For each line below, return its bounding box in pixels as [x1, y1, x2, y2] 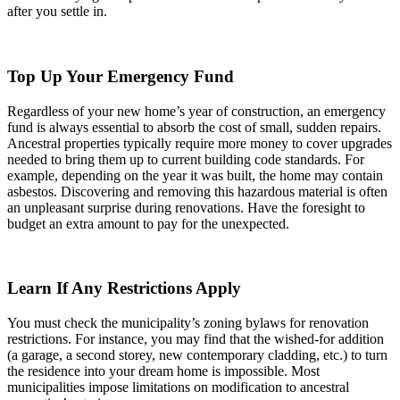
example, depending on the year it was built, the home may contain [7, 167, 383, 183]
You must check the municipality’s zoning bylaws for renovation [7, 314, 369, 330]
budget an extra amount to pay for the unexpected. [7, 215, 289, 231]
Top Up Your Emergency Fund [7, 66, 234, 86]
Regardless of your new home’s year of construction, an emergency [7, 103, 386, 119]
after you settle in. [7, 4, 107, 20]
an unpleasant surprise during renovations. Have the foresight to [7, 199, 365, 215]
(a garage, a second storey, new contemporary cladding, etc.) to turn [7, 346, 387, 362]
